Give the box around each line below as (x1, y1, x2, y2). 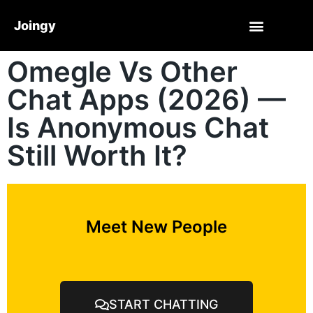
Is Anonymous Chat (7, 110, 269, 145)
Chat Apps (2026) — (7, 82, 286, 117)
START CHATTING (109, 297, 218, 312)
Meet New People (86, 217, 227, 237)
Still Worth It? (7, 138, 187, 173)
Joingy (14, 17, 56, 33)
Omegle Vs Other (7, 54, 238, 89)
